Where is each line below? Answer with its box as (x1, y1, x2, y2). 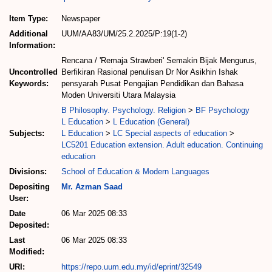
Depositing (9, 182, 50, 191)
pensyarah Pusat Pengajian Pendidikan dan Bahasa (61, 78, 243, 88)
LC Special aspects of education (113, 128, 227, 138)
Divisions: (9, 166, 47, 176)
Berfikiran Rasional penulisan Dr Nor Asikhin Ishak (61, 67, 238, 76)
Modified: (9, 246, 44, 256)
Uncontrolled (9, 67, 58, 76)
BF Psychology (195, 105, 250, 115)
